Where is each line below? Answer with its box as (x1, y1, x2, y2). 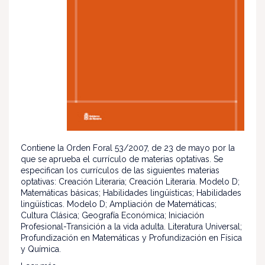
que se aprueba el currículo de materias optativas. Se (21, 154, 223, 164)
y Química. (21, 244, 61, 254)
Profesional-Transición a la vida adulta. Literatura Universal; (21, 222, 242, 232)
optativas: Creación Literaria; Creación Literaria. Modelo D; (21, 177, 240, 187)
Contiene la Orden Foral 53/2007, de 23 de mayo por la (21, 143, 235, 153)
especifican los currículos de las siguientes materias (21, 166, 219, 176)
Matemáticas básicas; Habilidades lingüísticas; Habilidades (21, 188, 241, 198)
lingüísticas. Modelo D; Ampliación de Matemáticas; (21, 199, 216, 209)
